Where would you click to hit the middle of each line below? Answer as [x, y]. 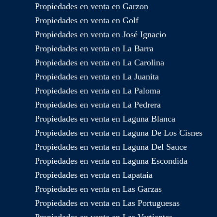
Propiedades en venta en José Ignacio [101, 35]
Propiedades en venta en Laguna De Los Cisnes [119, 133]
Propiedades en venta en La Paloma [98, 91]
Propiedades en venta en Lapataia [94, 175]
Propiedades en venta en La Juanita [97, 77]
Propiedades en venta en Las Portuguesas [107, 203]
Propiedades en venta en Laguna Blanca [105, 119]
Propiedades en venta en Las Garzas [98, 189]
